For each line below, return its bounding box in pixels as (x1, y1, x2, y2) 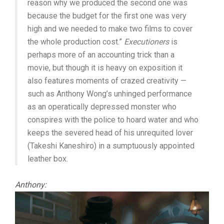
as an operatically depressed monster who (27, 101, 176, 111)
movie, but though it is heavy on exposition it (27, 62, 182, 72)
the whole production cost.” (27, 36, 124, 46)
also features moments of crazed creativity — (27, 75, 186, 85)
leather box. (27, 153, 68, 163)
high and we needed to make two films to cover (27, 23, 192, 33)
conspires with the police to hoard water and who (27, 114, 198, 124)
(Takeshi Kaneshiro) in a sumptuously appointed (27, 140, 194, 150)
